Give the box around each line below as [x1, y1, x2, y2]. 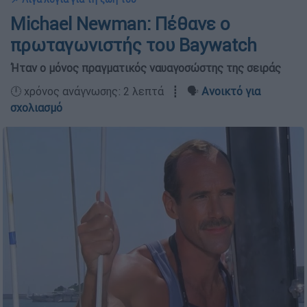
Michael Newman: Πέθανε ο [10, 13, 230, 35]
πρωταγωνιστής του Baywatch [10, 34, 257, 56]
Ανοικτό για [201, 84, 260, 98]
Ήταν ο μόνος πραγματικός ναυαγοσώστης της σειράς [10, 61, 281, 75]
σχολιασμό [10, 101, 62, 114]
